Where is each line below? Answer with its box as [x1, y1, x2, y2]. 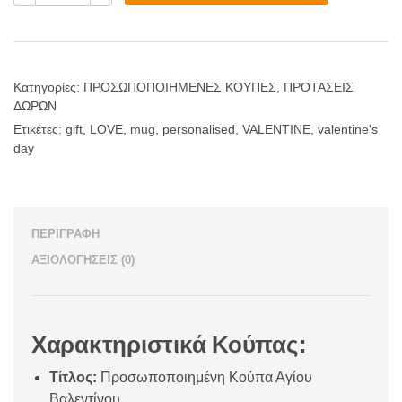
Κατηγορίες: [13, 80, 83, 95]
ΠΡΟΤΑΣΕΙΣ [284, 80, 354, 95]
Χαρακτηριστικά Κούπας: [31, 331, 307, 359]
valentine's [318, 122, 378, 137]
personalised [162, 122, 235, 137]
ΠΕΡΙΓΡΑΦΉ [31, 227, 100, 241]
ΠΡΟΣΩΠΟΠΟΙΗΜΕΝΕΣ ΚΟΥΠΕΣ [83, 80, 276, 95]
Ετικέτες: [13, 122, 66, 137]
